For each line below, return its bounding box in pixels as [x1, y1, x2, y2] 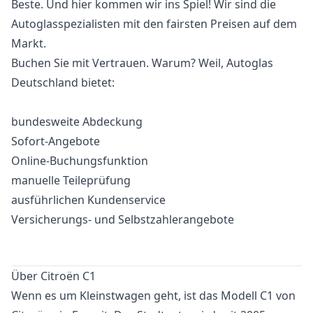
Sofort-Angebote [11, 133, 100, 149]
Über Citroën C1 [11, 268, 96, 284]
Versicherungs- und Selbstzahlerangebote [11, 212, 234, 227]
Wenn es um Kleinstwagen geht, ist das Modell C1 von [11, 288, 296, 303]
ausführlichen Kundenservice [11, 192, 166, 208]
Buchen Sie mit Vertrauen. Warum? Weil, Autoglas [11, 55, 273, 71]
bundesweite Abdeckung [11, 114, 143, 129]
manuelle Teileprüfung [11, 173, 131, 188]
